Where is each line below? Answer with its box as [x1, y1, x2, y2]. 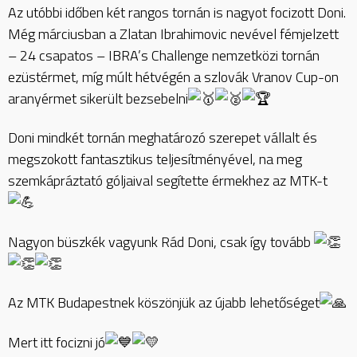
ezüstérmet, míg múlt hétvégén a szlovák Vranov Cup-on [8, 65, 339, 88]
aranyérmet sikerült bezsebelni [8, 87, 188, 109]
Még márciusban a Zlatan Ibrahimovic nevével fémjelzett [8, 22, 339, 45]
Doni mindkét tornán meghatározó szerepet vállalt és [8, 127, 317, 149]
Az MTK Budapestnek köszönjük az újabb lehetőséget [8, 292, 320, 314]
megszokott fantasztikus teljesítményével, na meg [8, 148, 302, 171]
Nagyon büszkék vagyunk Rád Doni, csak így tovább [8, 230, 314, 253]
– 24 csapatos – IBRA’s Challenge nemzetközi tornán [8, 44, 320, 66]
